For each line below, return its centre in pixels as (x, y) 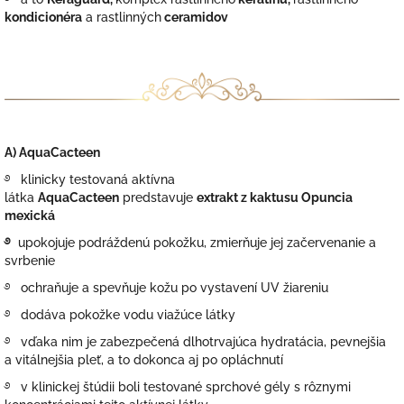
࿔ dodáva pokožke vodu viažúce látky (120, 314)
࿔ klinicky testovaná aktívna (90, 179)
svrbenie (30, 260)
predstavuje (158, 197)
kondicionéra (43, 17)
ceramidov (195, 17)
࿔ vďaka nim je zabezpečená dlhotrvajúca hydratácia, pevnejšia (195, 341)
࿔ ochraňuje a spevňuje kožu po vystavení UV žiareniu (166, 287)
